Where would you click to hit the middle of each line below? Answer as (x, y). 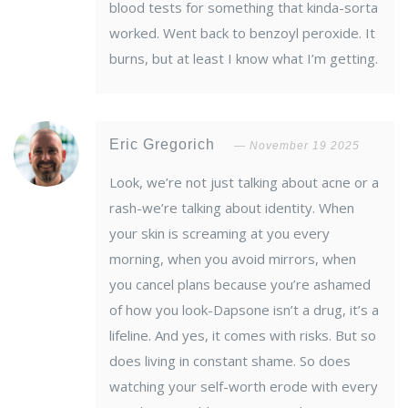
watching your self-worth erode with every (244, 387)
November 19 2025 (305, 146)
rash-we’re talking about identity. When (232, 208)
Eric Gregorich (164, 145)
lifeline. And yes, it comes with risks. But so (243, 336)
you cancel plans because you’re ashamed (240, 285)
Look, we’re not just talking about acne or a (244, 183)
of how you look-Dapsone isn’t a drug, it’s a (244, 310)
